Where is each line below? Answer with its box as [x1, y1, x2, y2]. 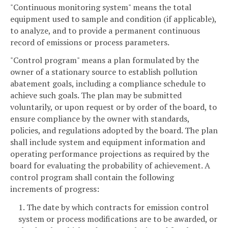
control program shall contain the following [10, 172, 174, 183]
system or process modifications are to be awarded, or [18, 213, 217, 225]
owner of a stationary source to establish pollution [10, 66, 197, 78]
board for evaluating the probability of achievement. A [10, 160, 210, 172]
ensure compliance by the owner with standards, [10, 113, 189, 125]
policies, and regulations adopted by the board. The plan [10, 125, 218, 136]
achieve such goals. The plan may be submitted [10, 90, 182, 101]
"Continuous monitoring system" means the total [10, 1, 191, 13]
